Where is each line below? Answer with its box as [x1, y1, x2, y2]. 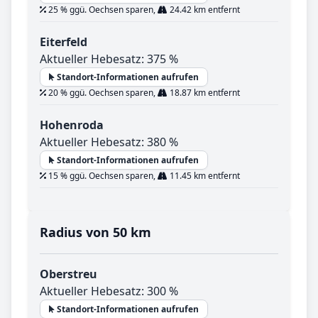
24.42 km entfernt [168, 4, 240, 16]
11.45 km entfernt [168, 170, 240, 182]
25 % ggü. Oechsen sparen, [46, 4, 158, 16]
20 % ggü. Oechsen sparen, [46, 87, 158, 99]
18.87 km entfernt [168, 87, 240, 99]
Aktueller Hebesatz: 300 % [40, 283, 178, 300]
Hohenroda [40, 117, 104, 133]
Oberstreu [40, 266, 97, 283]
